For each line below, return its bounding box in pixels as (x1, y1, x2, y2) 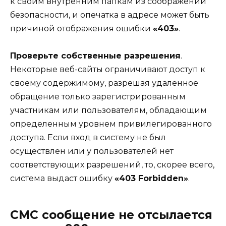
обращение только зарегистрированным (10, 91, 186, 101)
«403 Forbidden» (115, 173, 188, 183)
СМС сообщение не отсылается (10, 207, 212, 222)
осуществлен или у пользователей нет (10, 146, 174, 156)
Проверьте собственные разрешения (10, 50, 181, 61)
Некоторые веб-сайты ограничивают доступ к (10, 64, 205, 74)
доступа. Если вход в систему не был (10, 132, 166, 142)
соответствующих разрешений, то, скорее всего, (10, 159, 214, 169)
